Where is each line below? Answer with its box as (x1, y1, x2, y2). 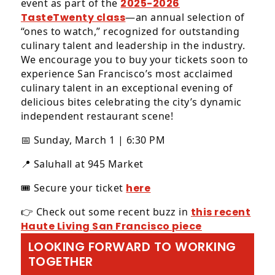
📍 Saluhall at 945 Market (20, 157, 144, 171)
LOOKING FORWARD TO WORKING (28, 238, 236, 255)
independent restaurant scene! (20, 109, 174, 123)
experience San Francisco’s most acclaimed (20, 67, 233, 80)
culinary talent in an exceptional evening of (20, 81, 233, 95)
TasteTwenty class (20, 10, 126, 25)
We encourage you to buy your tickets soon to (20, 53, 249, 66)
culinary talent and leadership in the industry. (20, 39, 246, 52)
